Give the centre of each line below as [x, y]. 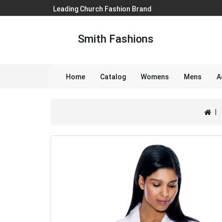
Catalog [113, 77]
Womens [155, 77]
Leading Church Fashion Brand [102, 9]
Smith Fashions [115, 39]
